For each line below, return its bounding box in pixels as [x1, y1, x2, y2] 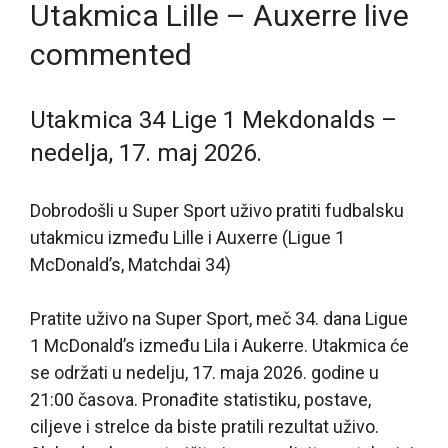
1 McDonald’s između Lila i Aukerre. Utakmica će [30, 334, 409, 356]
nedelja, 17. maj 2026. [30, 138, 262, 167]
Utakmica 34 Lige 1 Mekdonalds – [30, 105, 397, 134]
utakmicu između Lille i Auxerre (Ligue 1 [30, 226, 345, 248]
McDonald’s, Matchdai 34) [30, 253, 231, 275]
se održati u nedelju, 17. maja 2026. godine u [30, 361, 379, 383]
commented [30, 36, 192, 72]
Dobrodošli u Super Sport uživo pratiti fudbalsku [30, 199, 404, 221]
